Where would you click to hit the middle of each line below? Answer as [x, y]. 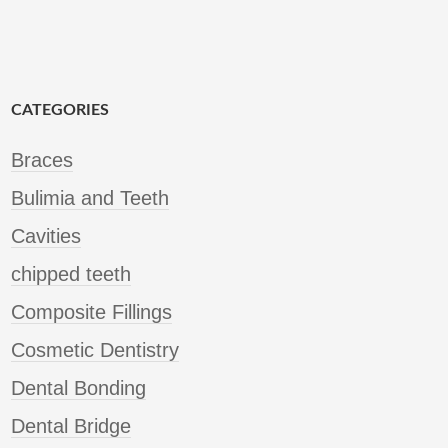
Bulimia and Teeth [90, 198]
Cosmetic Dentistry [95, 350]
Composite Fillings [91, 312]
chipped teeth [71, 274]
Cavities [46, 236]
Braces [42, 160]
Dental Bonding [78, 388]
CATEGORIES [60, 110]
